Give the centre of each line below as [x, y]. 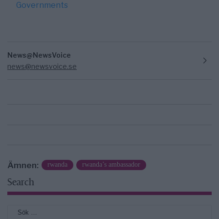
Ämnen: [23, 165]
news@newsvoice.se [42, 66]
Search [21, 183]
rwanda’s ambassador [111, 164]
